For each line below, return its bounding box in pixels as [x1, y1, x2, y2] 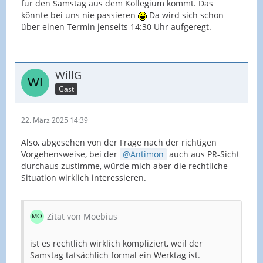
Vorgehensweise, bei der [21, 149, 120, 160]
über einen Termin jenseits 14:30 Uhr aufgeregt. [21, 21, 211, 33]
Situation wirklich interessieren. [21, 172, 146, 184]
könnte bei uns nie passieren [21, 9, 138, 21]
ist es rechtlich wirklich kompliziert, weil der [30, 238, 203, 249]
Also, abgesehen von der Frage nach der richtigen [21, 137, 217, 149]
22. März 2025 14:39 [21, 115, 88, 126]
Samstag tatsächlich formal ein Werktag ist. [30, 249, 200, 261]
